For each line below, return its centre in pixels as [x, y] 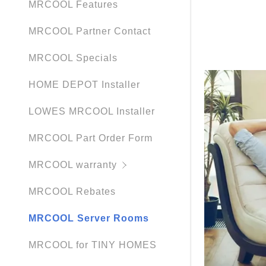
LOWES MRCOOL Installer [92, 112]
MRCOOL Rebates [72, 192]
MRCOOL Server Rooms [89, 218]
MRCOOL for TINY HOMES [93, 245]
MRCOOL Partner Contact [90, 31]
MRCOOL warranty [73, 165]
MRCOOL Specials [73, 58]
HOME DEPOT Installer [84, 85]
